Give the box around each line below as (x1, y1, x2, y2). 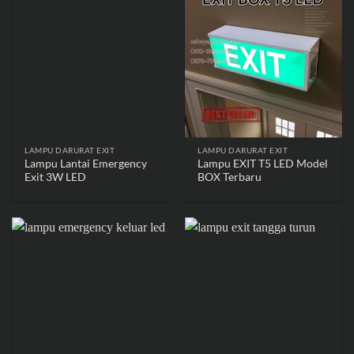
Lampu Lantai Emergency (24, 157, 148, 171)
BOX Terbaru (198, 171, 262, 184)
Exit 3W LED (24, 171, 87, 184)
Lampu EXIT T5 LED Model (198, 157, 329, 171)
